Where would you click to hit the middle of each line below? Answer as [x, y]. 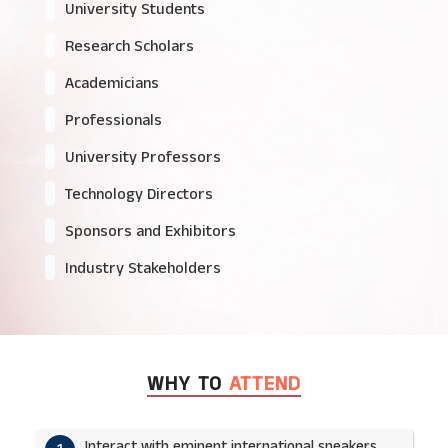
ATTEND [265, 384]
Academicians [112, 84]
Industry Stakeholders [143, 269]
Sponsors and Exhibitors [150, 232]
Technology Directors [139, 195]
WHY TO [188, 384]
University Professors [143, 158]
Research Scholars [129, 47]
